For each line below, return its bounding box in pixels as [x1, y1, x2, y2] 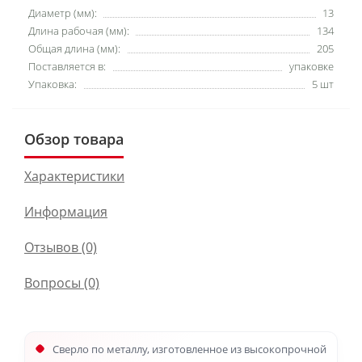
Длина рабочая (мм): [28, 23, 129, 38]
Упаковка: [28, 77, 77, 91]
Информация [24, 203, 107, 221]
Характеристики [24, 167, 124, 185]
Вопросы [24, 274, 81, 292]
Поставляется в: [28, 59, 106, 74]
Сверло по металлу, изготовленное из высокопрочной [53, 342, 326, 356]
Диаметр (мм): [28, 6, 97, 20]
